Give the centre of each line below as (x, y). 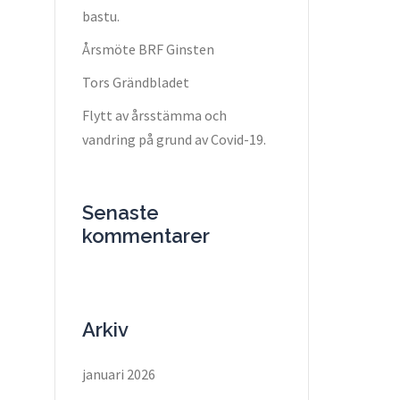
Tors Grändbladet (136, 82)
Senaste (121, 212)
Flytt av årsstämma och (154, 115)
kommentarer (146, 235)
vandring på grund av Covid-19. (174, 139)
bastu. (101, 16)
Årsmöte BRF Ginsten (148, 49)
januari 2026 (119, 374)
